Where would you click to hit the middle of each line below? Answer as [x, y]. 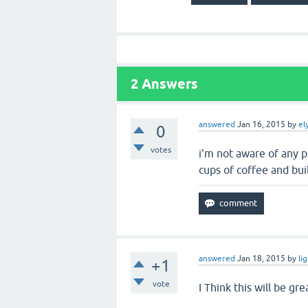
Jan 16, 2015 [262, 124]
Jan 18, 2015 [262, 258]
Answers [168, 84]
